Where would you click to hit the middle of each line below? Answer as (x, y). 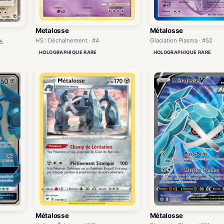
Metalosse (52, 31)
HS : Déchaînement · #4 (67, 41)
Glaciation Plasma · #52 (181, 41)
